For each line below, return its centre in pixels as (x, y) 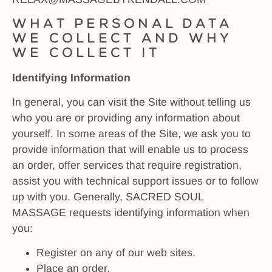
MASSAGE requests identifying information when (131, 212)
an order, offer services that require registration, (127, 165)
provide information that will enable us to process (130, 149)
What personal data (122, 23)
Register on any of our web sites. (116, 253)
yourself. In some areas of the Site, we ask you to (131, 134)
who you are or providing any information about (126, 118)
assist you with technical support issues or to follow (135, 181)
